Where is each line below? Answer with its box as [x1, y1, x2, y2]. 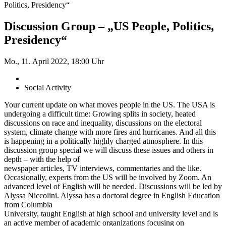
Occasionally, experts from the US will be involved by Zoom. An [4, 173, 211, 182]
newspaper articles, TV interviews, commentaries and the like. [4, 163, 201, 173]
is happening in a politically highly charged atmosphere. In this [4, 136, 203, 145]
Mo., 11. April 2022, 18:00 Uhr [4, 56, 104, 66]
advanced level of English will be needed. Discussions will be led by [4, 182, 222, 191]
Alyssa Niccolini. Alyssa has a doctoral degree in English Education [4, 191, 220, 200]
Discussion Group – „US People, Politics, [4, 19, 214, 33]
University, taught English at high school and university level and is [4, 209, 218, 218]
